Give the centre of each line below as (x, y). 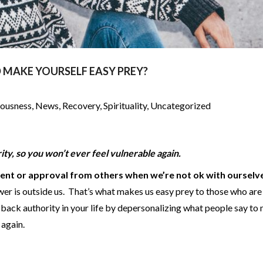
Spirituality (125, 105)
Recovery (81, 105)
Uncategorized (181, 105)
